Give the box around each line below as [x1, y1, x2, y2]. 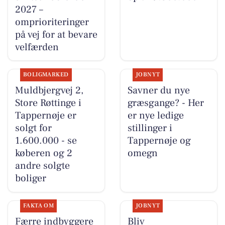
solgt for [15, 122, 52, 135]
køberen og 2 [15, 147, 72, 160]
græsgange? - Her [127, 96, 204, 110]
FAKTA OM [23, 202, 54, 210]
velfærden [15, 40, 59, 54]
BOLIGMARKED [23, 71, 69, 79]
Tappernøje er [15, 109, 76, 123]
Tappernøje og [127, 134, 191, 148]
